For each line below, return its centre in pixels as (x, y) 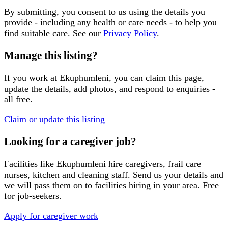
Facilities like (30, 164)
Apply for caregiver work (51, 216)
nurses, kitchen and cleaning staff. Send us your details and (114, 174)
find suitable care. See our (52, 33)
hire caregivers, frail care (153, 164)
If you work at (32, 78)
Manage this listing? (51, 55)
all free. (18, 99)
